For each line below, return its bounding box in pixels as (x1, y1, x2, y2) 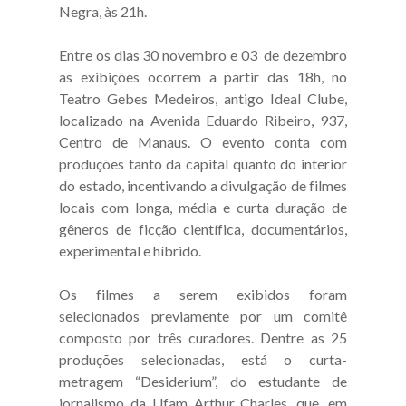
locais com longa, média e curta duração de (59, 198, 347, 216)
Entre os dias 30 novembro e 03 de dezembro (59, 45, 347, 63)
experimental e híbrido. (59, 241, 207, 259)
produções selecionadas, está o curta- (59, 350, 347, 368)
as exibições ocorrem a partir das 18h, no (59, 67, 347, 85)
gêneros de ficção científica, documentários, (59, 219, 347, 237)
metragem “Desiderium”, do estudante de (59, 372, 347, 390)
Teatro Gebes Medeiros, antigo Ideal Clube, (59, 89, 347, 107)
